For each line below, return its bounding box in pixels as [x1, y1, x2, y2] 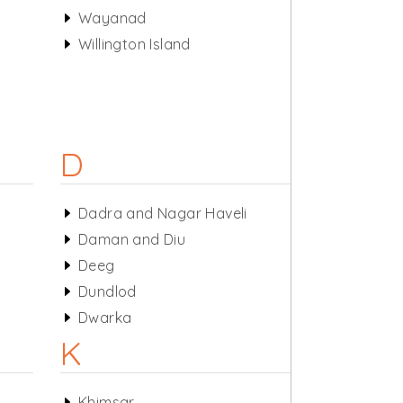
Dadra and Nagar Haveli [77, 204, 247, 222]
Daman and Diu [77, 230, 186, 248]
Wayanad [77, 9, 147, 27]
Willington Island [77, 35, 191, 53]
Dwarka [77, 309, 132, 327]
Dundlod [77, 282, 137, 300]
